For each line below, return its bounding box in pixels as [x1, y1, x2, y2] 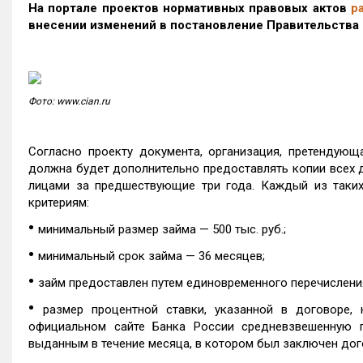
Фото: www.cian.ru [28, 96, 110, 107]
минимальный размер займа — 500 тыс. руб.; [38, 222, 286, 237]
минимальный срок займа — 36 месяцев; [38, 249, 265, 263]
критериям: [28, 195, 89, 210]
